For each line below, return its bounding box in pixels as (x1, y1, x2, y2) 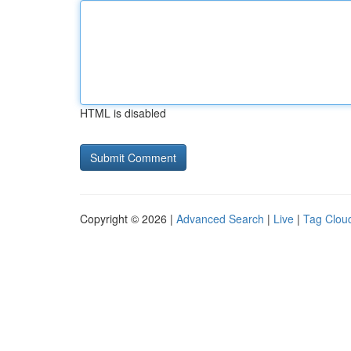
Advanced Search (176, 211, 264, 226)
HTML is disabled (80, 105, 166, 121)
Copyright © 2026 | (80, 211, 176, 226)
